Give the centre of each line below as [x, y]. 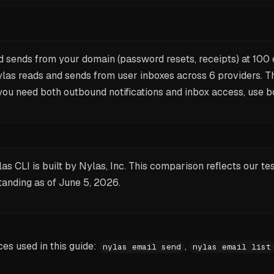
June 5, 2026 [89, 183]
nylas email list [232, 247]
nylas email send [142, 247]
